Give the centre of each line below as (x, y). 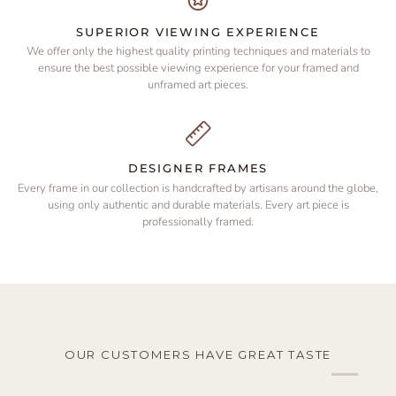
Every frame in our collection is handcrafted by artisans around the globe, (198, 188)
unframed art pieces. (198, 85)
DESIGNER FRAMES (198, 168)
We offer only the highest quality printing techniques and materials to (198, 52)
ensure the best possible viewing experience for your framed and (198, 69)
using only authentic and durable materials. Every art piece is (198, 205)
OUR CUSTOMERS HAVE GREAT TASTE (198, 354)
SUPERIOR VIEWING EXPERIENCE (198, 32)
